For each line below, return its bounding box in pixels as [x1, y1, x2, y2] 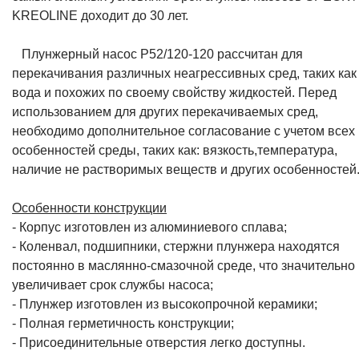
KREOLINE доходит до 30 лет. [12, 9, 188, 22]
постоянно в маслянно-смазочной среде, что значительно [12, 259, 355, 272]
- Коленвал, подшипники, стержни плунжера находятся [12, 240, 340, 253]
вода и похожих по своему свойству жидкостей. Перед [12, 86, 337, 99]
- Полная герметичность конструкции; [12, 317, 234, 330]
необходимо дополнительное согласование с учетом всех [12, 124, 355, 138]
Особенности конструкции [12, 201, 167, 215]
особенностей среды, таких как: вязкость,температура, [12, 143, 337, 157]
